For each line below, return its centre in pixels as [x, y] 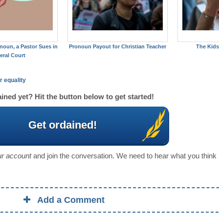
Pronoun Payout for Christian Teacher [117, 47]
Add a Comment [71, 200]
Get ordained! [63, 125]
